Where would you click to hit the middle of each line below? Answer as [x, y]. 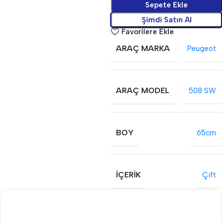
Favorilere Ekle [147, 31]
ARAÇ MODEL [143, 91]
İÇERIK [128, 175]
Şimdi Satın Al [166, 20]
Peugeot [202, 49]
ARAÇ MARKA [143, 49]
